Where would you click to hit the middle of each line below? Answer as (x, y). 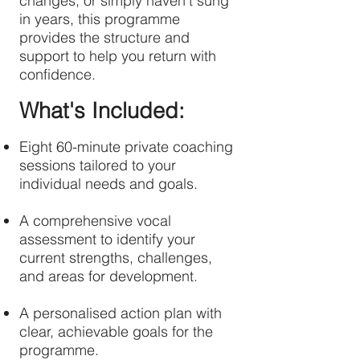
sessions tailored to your (98, 165)
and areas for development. (108, 276)
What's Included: (102, 110)
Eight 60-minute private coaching (126, 147)
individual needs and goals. (108, 184)
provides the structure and (104, 37)
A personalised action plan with (121, 313)
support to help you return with (118, 56)
